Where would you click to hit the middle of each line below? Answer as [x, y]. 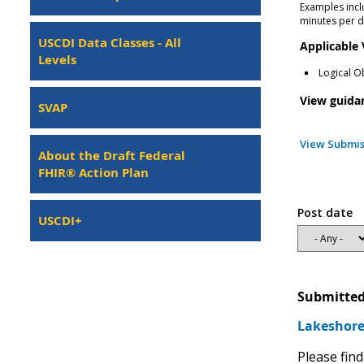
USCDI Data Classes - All [110, 43]
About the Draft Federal [112, 156]
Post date [325, 212]
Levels [57, 60]
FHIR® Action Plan [93, 173]
